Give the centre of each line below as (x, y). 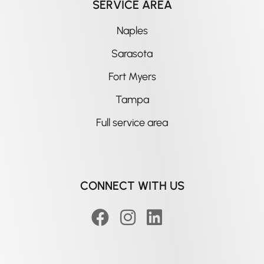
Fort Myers (132, 77)
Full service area (132, 123)
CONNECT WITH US (132, 186)
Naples (132, 31)
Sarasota (132, 54)
